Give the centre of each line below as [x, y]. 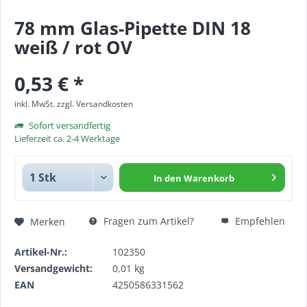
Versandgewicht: [53, 268]
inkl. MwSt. [36, 104]
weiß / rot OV [73, 47]
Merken [48, 221]
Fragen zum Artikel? [147, 221]
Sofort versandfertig [69, 125]
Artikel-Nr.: [41, 252]
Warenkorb [209, 178]
